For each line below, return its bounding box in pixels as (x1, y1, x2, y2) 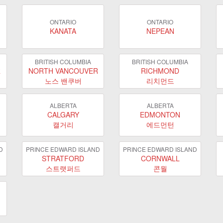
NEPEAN (146, 26, 174, 36)
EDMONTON (140, 109, 180, 119)
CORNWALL (140, 153, 180, 163)
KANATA (50, 26, 76, 36)
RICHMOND (141, 65, 179, 76)
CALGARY (47, 109, 79, 119)
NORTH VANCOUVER (28, 65, 98, 76)
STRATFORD (42, 153, 84, 163)
